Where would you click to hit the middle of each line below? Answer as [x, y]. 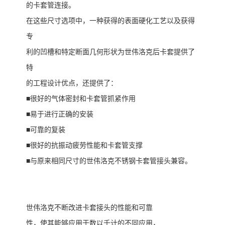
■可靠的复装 [46, 130]
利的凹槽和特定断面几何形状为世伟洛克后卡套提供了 [110, 52]
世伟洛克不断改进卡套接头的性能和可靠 [89, 208]
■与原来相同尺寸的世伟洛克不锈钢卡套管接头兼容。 [109, 161]
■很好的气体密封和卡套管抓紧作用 [81, 99]
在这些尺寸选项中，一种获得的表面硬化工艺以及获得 [110, 21]
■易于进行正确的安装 [60, 115]
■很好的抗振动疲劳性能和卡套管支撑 [84, 146]
